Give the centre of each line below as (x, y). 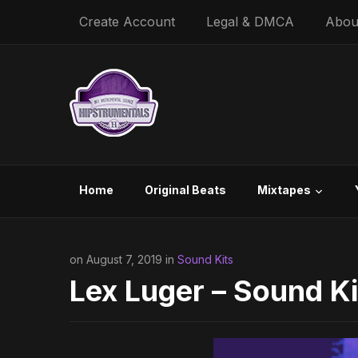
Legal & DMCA (250, 22)
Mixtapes (284, 190)
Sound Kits (205, 259)
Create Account (127, 22)
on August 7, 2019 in (123, 259)
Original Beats (185, 190)
